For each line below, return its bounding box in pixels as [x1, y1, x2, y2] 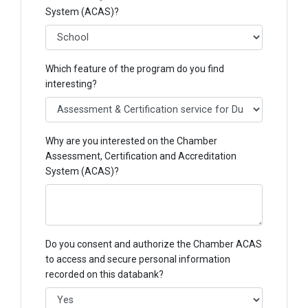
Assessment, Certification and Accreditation [45, 151, 236, 162]
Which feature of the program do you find [45, 63, 224, 75]
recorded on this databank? [45, 269, 164, 280]
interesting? [45, 78, 97, 90]
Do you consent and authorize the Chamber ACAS [45, 239, 262, 250]
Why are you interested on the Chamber [45, 135, 217, 147]
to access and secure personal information [45, 254, 230, 265]
